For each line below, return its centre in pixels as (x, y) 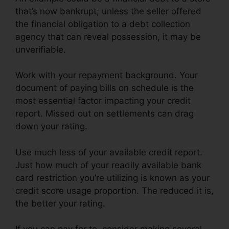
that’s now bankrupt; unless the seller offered (108, 11)
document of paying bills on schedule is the (105, 88)
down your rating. (51, 127)
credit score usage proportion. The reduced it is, (114, 190)
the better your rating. (60, 203)
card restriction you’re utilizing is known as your (112, 178)
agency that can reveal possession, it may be (108, 37)
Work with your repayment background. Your (107, 75)
